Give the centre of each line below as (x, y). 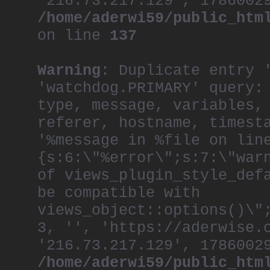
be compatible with (119, 193)
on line (74, 36)
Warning (69, 71)
